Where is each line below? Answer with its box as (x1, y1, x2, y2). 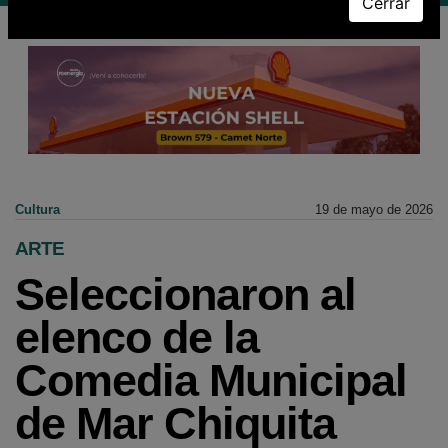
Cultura (15, 202, 60, 218)
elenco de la (15, 312, 259, 364)
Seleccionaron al (15, 269, 356, 321)
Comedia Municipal (15, 355, 407, 407)
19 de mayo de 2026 (315, 202, 433, 218)
